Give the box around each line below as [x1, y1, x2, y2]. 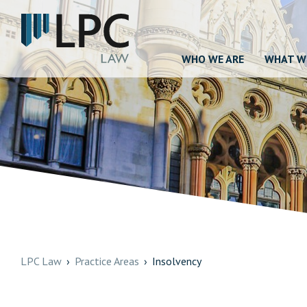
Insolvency [152, 254, 201, 268]
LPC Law [21, 254, 62, 268]
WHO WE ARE [182, 52, 244, 66]
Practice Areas [75, 254, 139, 268]
